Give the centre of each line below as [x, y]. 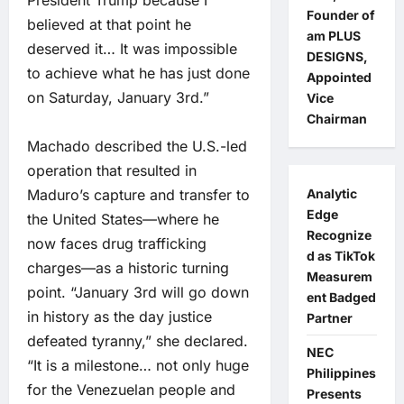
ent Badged [341, 297]
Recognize [339, 235]
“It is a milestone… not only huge [138, 366]
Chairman [336, 119]
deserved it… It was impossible [132, 49]
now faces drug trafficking [117, 244]
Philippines [341, 373]
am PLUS [333, 36]
